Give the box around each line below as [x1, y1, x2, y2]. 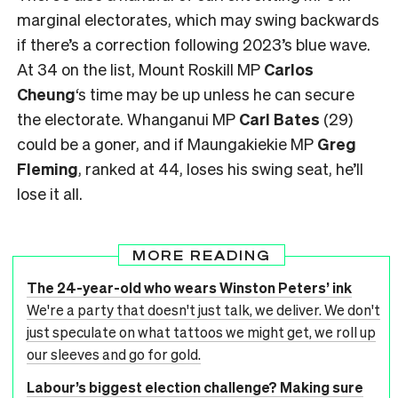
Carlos [264, 59, 314, 80]
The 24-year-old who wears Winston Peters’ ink [27, 278, 352, 298]
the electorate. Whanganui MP [17, 108, 239, 130]
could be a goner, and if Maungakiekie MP [17, 133, 317, 155]
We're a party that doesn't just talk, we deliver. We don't [27, 300, 380, 320]
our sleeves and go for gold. [27, 345, 201, 364]
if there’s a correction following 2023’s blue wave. [17, 34, 370, 55]
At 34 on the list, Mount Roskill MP [17, 59, 264, 80]
